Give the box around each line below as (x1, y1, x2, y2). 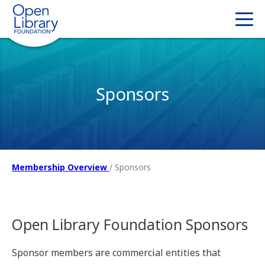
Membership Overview (12, 161, 109, 173)
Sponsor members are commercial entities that (12, 246, 221, 260)
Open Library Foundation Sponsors (12, 215, 248, 235)
